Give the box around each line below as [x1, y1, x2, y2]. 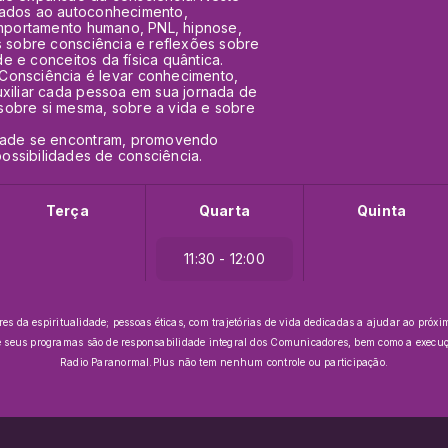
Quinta [357, 202, 407, 219]
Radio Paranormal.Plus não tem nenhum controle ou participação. [59, 356, 389, 368]
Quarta [198, 202, 251, 219]
